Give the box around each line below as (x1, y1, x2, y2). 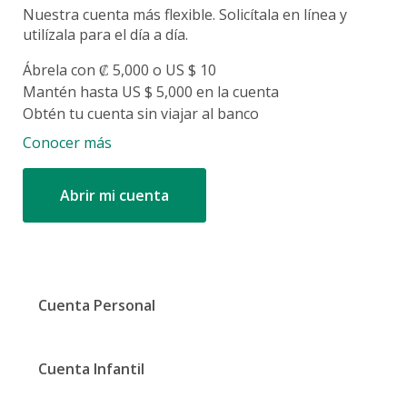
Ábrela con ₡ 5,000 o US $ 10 (23, 60, 216, 80)
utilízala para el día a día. (23, 25, 188, 45)
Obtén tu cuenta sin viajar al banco (23, 104, 259, 124)
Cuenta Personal (38, 295, 155, 315)
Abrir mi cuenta (60, 185, 169, 205)
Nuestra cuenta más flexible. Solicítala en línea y (23, 5, 351, 25)
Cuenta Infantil (38, 359, 144, 379)
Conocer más (23, 133, 112, 153)
